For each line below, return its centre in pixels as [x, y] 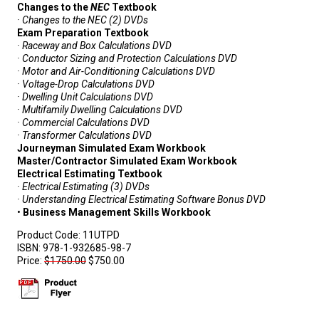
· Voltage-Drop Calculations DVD [86, 84]
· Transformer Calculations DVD [84, 136]
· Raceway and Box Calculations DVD [94, 46]
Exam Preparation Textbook [83, 33]
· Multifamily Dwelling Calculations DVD [100, 110]
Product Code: [50, 235]
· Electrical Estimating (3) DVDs [83, 187]
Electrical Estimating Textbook [90, 174]
